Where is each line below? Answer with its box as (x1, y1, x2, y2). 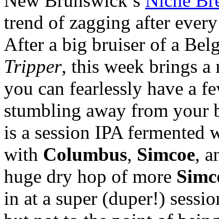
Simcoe (137, 143, 195, 165)
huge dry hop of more (4, 165, 176, 187)
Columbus (43, 143, 127, 165)
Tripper (4, 55, 62, 77)
